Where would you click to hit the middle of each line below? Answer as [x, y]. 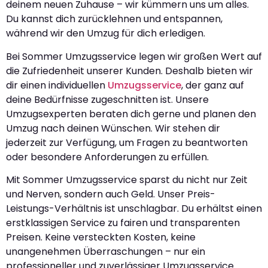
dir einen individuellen [57, 85]
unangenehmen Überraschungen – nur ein [106, 251]
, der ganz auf [213, 85]
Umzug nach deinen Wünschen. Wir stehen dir [113, 128]
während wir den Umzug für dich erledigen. [106, 33]
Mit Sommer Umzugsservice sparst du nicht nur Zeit [127, 179]
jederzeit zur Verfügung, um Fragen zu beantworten [127, 142]
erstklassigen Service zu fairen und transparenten [123, 223]
